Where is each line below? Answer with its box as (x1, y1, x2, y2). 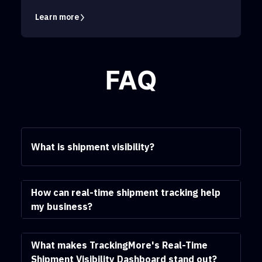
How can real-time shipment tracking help (31, 187, 220, 199)
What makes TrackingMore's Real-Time (31, 239, 208, 251)
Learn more (35, 12, 81, 23)
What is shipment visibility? (31, 141, 154, 153)
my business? (31, 201, 92, 213)
